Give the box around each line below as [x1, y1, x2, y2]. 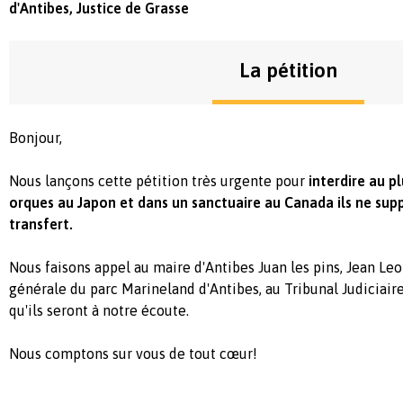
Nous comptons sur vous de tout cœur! [9, 345, 261, 362]
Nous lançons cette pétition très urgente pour [9, 172, 305, 189]
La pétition [238, 58, 337, 82]
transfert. [9, 215, 76, 232]
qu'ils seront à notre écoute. [9, 301, 193, 318]
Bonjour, [9, 129, 66, 146]
